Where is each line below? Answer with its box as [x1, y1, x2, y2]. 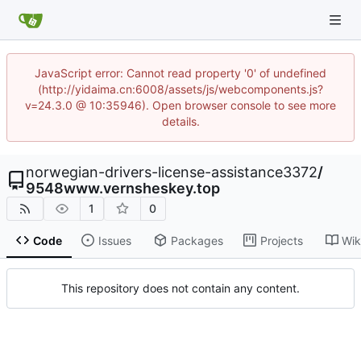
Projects [259, 233, 303, 247]
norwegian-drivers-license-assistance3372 [26, 164, 317, 180]
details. [161, 114, 200, 128]
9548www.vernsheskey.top [26, 180, 220, 197]
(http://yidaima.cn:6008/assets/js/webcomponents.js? [38, 82, 323, 96]
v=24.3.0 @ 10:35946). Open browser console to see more [25, 98, 336, 112]
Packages [170, 233, 223, 247]
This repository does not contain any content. [61, 281, 300, 296]
